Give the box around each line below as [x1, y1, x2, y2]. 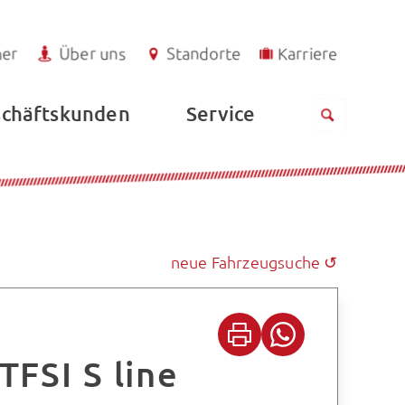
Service [186, 101, 256, 127]
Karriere [278, 42, 338, 63]
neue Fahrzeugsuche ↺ [170, 250, 338, 272]
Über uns [59, 42, 127, 63]
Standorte [166, 42, 241, 63]
